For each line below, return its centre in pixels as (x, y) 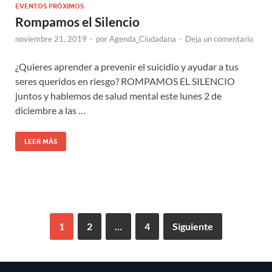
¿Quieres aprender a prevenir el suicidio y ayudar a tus (127, 67)
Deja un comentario (219, 39)
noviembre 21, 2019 (51, 39)
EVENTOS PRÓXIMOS (49, 6)
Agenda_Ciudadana (143, 39)
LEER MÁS (41, 142)
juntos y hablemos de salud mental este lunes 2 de (118, 96)
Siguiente (193, 226)
